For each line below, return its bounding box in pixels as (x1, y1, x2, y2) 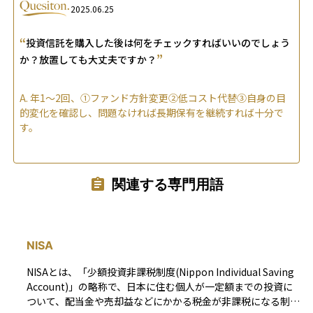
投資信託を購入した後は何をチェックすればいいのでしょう (26, 35, 290, 50)
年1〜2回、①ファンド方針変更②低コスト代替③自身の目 (30, 90, 286, 105)
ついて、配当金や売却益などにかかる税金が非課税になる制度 (27, 294, 300, 309)
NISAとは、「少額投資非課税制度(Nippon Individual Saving (27, 265, 294, 279)
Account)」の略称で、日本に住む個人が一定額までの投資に (27, 279, 293, 294)
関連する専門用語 (112, 176, 224, 194)
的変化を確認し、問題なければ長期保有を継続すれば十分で (20, 105, 284, 119)
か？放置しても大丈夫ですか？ (20, 52, 156, 66)
